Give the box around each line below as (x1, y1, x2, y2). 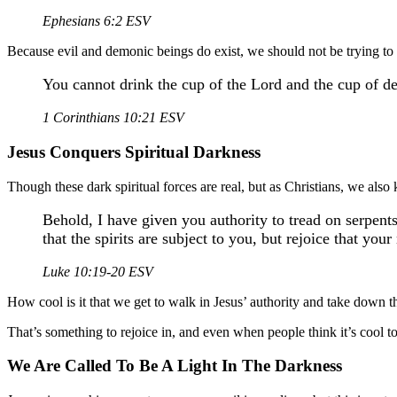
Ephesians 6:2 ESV (43, 13, 151, 29)
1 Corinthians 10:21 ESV (43, 110, 184, 126)
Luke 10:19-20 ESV (43, 263, 153, 279)
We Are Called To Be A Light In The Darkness (7, 356, 342, 376)
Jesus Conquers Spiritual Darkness (7, 142, 261, 161)
